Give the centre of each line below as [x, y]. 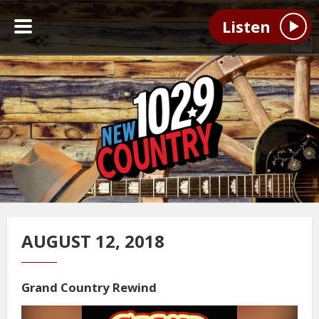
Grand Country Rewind [89, 287]
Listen [246, 27]
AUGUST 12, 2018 [93, 241]
